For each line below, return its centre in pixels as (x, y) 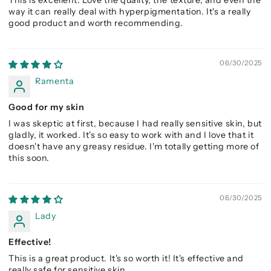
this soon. (29, 158)
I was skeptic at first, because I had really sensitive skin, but (135, 123)
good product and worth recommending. (96, 23)
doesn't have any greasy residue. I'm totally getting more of (134, 146)
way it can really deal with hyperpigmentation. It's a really (130, 11)
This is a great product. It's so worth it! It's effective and (126, 258)
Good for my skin (47, 107)
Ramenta (55, 81)
